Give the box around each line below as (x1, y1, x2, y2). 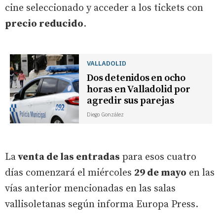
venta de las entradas (16, 150, 120, 163)
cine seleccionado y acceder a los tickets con (5, 1, 203, 14)
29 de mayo (134, 166, 186, 179)
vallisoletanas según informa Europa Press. (5, 198, 198, 211)
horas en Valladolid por (87, 83, 190, 96)
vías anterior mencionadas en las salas (5, 182, 176, 195)
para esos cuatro (120, 150, 196, 163)
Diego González (87, 110, 124, 118)
